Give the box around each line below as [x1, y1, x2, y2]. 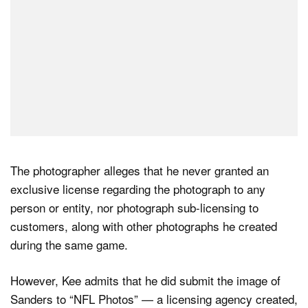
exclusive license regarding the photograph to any [10, 179, 265, 197]
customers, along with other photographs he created [10, 217, 277, 234]
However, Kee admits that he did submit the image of [10, 272, 280, 289]
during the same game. [10, 235, 128, 253]
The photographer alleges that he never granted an [10, 161, 269, 179]
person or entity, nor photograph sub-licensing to [10, 198, 258, 216]
